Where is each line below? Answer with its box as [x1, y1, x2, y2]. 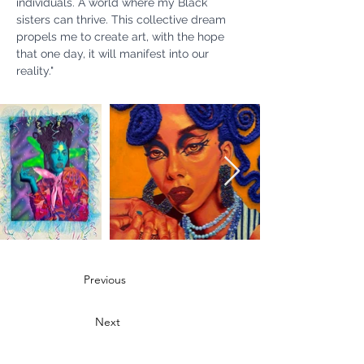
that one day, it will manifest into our [16, 47, 212, 60]
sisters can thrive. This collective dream [16, 13, 229, 26]
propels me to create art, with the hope [16, 30, 227, 43]
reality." [16, 64, 54, 77]
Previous [84, 272, 126, 287]
